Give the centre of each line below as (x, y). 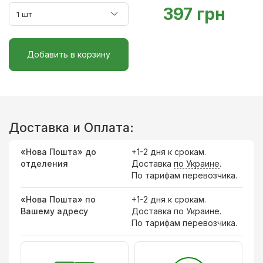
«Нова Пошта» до (58, 151)
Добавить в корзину (69, 54)
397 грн (194, 14)
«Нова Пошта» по (58, 199)
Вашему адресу (54, 211)
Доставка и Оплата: (71, 127)
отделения (44, 163)
